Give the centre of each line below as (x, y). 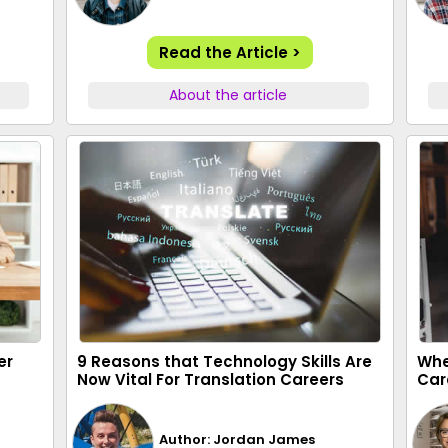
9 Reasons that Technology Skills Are (224, 361)
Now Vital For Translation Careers (210, 379)
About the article (228, 95)
